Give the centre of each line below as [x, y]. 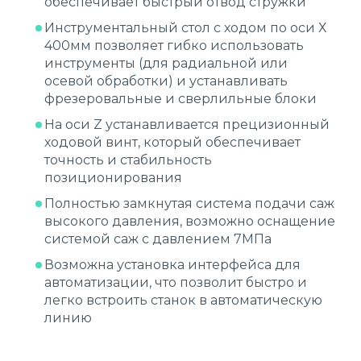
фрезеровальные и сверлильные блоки [180, 99]
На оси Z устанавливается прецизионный [187, 124]
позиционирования [113, 178]
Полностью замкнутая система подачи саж [189, 203]
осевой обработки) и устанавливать [166, 81]
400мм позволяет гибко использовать [174, 46]
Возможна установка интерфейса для [172, 265]
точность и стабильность [128, 160]
